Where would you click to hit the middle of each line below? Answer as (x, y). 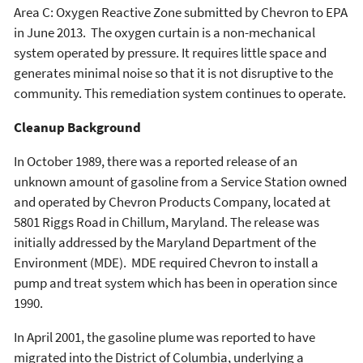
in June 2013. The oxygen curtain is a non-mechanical (164, 32)
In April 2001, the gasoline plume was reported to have (164, 337)
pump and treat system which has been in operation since (175, 283)
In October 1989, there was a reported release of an (156, 161)
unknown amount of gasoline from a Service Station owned (180, 181)
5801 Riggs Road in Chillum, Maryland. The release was (167, 222)
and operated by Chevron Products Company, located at (172, 202)
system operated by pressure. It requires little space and (170, 53)
